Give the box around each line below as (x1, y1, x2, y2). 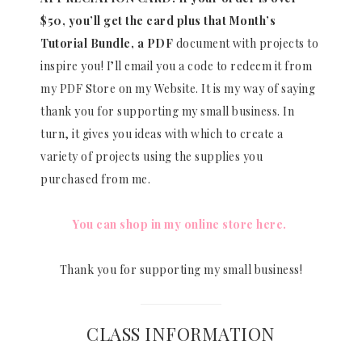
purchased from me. (40, 170, 150, 187)
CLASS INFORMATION (86, 321, 276, 346)
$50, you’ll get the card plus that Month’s (40, 12, 276, 28)
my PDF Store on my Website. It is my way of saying (40, 80, 315, 96)
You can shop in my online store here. (73, 216, 289, 232)
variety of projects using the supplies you (40, 148, 263, 164)
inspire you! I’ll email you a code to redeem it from (40, 57, 312, 74)
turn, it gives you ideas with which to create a (40, 125, 284, 141)
